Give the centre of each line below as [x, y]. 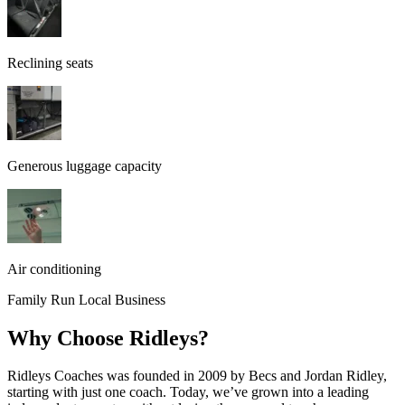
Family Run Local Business [86, 299]
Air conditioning [54, 268]
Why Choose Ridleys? [108, 338]
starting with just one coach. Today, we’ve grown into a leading [188, 392]
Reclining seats [50, 62]
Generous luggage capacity [85, 165]
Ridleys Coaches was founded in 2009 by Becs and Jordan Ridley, [197, 376]
